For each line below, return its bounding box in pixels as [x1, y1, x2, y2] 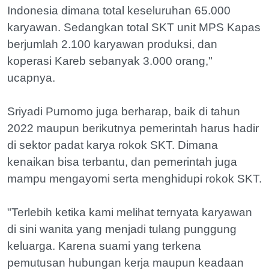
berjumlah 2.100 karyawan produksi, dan [7, 37, 217, 50]
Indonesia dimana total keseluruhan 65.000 [7, 4, 231, 17]
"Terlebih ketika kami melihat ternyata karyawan [7, 205, 252, 219]
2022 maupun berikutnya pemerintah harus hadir [7, 121, 259, 134]
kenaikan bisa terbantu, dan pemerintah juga [7, 155, 237, 168]
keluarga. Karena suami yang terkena [7, 239, 201, 252]
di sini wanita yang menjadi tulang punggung [7, 222, 237, 235]
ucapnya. [7, 71, 55, 84]
